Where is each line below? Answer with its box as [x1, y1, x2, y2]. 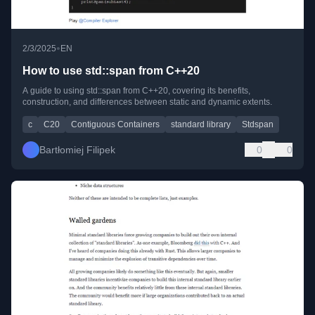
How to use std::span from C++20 [22, 65, 200, 77]
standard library [171, 120, 231, 130]
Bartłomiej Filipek [39, 144, 115, 156]
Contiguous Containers [71, 120, 160, 130]
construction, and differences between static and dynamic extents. [22, 97, 272, 108]
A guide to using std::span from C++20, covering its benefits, [22, 86, 250, 96]
